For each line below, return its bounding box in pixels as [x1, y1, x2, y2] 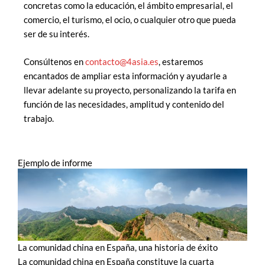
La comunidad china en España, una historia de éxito [18, 243, 218, 253]
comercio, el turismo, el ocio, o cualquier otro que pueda [24, 15, 236, 25]
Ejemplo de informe [18, 157, 92, 168]
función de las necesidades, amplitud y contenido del [24, 99, 224, 110]
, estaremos [159, 57, 203, 67]
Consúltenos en [24, 57, 85, 67]
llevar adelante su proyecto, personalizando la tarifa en [24, 85, 236, 96]
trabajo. [24, 114, 54, 124]
